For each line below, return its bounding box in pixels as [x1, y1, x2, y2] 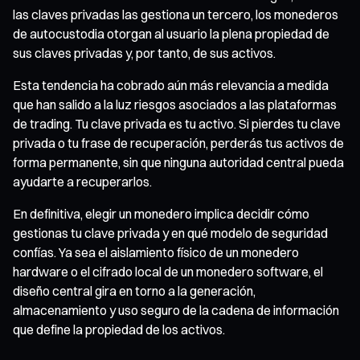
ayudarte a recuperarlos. [13, 173, 152, 190]
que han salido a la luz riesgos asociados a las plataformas [13, 96, 337, 112]
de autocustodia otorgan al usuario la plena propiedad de [13, 25, 329, 42]
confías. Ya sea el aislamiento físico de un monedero [13, 243, 299, 260]
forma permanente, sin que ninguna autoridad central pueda [13, 153, 344, 170]
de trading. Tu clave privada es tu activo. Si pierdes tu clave [13, 115, 341, 132]
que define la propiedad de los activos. [13, 321, 225, 337]
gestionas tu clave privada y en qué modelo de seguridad [13, 224, 328, 241]
